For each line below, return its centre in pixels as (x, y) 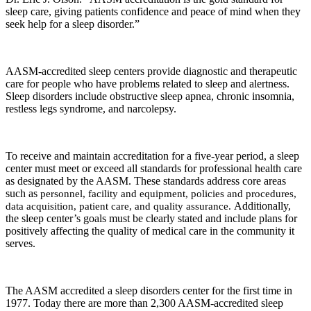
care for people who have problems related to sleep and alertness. (148, 84)
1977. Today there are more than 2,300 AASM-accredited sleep (144, 303)
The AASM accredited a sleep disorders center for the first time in (149, 291)
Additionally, (262, 206)
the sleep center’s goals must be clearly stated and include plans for (151, 219)
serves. (20, 244)
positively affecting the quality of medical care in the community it (150, 231)
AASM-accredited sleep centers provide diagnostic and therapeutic (151, 72)
